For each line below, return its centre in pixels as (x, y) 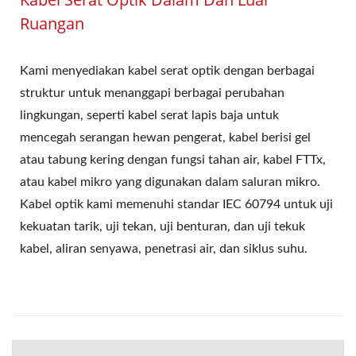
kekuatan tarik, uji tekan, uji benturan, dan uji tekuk (163, 226)
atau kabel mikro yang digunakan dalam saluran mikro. (170, 182)
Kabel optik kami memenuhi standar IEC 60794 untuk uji (176, 204)
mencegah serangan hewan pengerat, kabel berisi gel (165, 137)
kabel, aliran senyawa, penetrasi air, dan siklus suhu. (164, 249)
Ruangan (52, 23)
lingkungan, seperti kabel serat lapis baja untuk (149, 115)
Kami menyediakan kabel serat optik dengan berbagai (167, 71)
